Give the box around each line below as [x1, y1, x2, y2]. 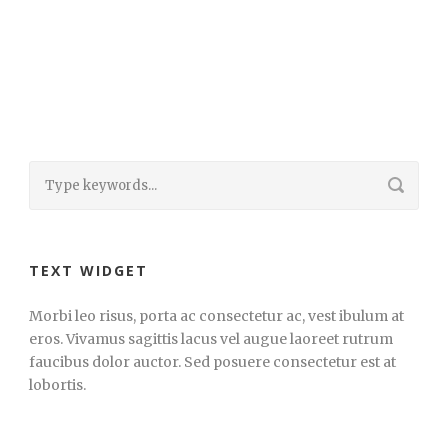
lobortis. [29, 375, 86, 394]
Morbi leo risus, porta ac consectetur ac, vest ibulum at [29, 306, 404, 325]
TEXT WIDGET [29, 260, 148, 280]
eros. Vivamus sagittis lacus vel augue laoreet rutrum [29, 329, 393, 348]
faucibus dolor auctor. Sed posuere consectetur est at [29, 352, 396, 371]
